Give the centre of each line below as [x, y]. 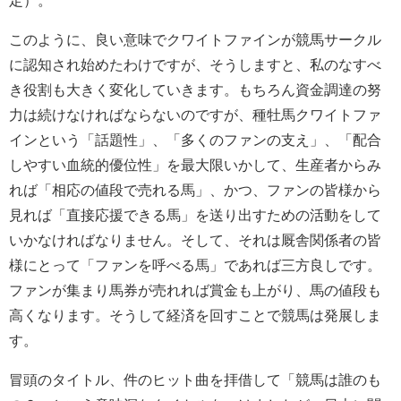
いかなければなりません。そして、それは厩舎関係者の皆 [195, 239]
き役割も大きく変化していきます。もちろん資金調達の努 [195, 89]
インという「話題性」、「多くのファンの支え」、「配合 [195, 139]
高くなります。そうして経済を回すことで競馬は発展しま [195, 315]
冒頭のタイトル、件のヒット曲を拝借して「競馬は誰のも [195, 379]
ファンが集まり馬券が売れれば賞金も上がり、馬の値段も [195, 290]
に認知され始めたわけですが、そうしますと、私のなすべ [195, 64]
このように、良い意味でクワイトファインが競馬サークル [195, 39]
